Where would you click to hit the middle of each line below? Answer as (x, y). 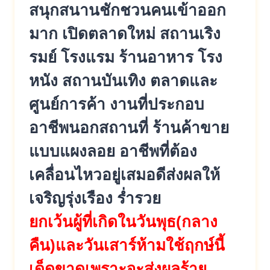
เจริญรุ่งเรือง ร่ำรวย (95, 198)
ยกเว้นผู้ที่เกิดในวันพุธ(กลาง (123, 221)
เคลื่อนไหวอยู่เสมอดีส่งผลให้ (124, 174)
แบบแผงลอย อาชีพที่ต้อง (113, 151)
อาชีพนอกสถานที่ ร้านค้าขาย (129, 127)
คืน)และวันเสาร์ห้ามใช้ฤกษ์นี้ (127, 245)
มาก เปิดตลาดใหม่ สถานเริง (125, 33)
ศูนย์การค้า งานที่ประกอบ (117, 104)
